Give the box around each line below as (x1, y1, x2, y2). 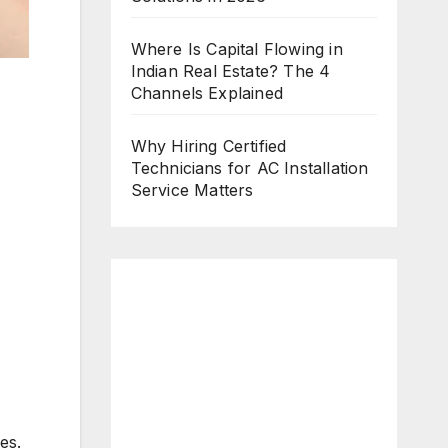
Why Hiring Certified (130, 136, 287, 157)
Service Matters (130, 180, 254, 201)
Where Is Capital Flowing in (130, 39, 343, 60)
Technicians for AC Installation (130, 158, 369, 179)
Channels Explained (130, 83, 284, 104)
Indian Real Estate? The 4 (130, 61, 331, 82)
